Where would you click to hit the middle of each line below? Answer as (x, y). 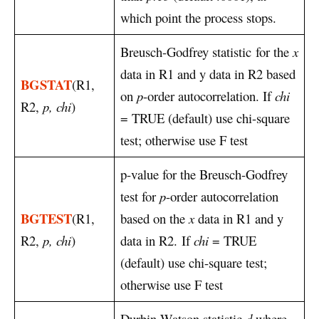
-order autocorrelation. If (209, 96)
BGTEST (46, 219)
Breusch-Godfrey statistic (186, 52)
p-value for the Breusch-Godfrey (204, 174)
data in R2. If (157, 241)
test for (140, 197)
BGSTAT (46, 85)
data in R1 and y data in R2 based (208, 74)
